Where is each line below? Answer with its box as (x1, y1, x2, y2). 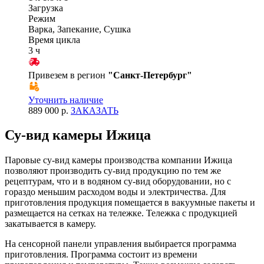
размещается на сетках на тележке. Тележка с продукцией (5, 208, 237, 219)
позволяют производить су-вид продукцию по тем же (5, 166, 221, 176)
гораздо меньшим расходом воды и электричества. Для (5, 187, 226, 197)
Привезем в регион (28, 70, 108, 80)
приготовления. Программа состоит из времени (5, 249, 197, 260)
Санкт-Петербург (113, 70, 187, 80)
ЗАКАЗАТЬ (71, 105, 118, 115)
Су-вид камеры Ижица (5, 127, 151, 143)
